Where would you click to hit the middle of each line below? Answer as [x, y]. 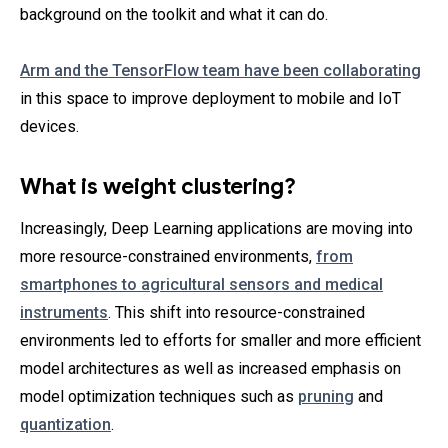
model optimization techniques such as [159, 396]
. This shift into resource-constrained [236, 312]
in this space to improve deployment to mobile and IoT [210, 98]
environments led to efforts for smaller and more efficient [220, 340]
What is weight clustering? [158, 186]
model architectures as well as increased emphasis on [210, 368]
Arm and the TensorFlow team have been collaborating [220, 70]
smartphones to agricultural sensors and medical [201, 284]
